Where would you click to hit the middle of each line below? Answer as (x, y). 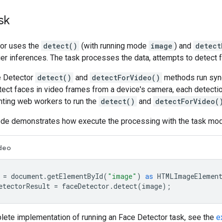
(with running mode (114, 46)
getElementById (75, 176)
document (27, 176)
